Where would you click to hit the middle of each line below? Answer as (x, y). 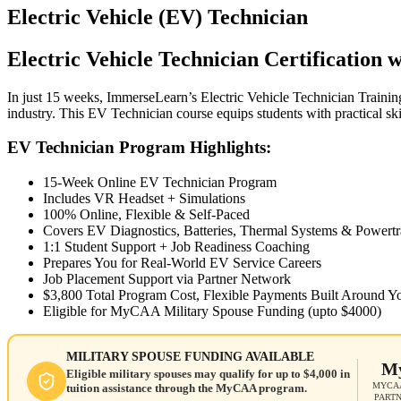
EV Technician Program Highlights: (139, 148)
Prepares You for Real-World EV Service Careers (182, 263)
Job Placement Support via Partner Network (167, 279)
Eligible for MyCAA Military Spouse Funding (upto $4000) (212, 311)
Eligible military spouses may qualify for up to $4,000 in (208, 373)
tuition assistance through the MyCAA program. (186, 388)
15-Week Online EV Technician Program (160, 183)
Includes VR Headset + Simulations (144, 199)
